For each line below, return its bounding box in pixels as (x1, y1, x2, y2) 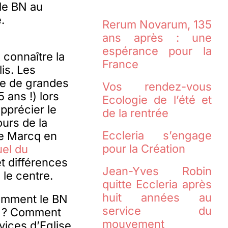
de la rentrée (102, 106, 168, 120)
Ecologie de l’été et (102, 93, 212, 107)
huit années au (102, 191, 212, 205)
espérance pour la (102, 44, 212, 58)
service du (102, 204, 212, 218)
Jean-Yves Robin (102, 164, 212, 178)
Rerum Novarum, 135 (102, 18, 212, 32)
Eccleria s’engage (102, 129, 212, 142)
